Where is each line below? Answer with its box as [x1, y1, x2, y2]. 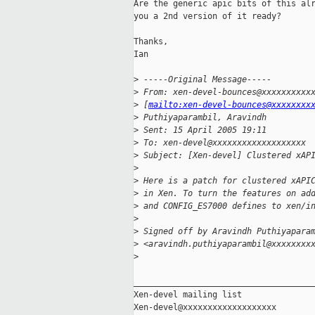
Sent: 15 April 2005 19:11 [139, 125, 266, 136]
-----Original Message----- [139, 75, 271, 85]
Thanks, [134, 37, 168, 47]
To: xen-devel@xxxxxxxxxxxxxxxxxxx [139, 138, 306, 148]
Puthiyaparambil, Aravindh [139, 112, 266, 123]
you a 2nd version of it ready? [134, 11, 281, 22]
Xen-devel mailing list [134, 290, 242, 300]
